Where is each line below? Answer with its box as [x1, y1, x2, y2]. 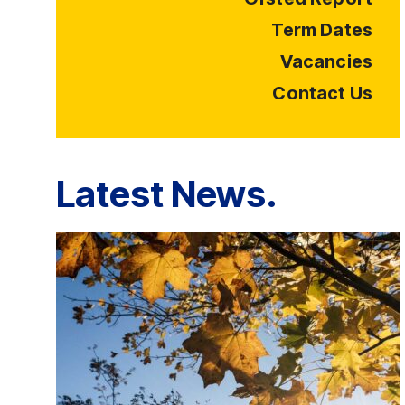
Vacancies [279, 51, 372, 72]
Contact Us [272, 82, 372, 104]
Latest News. [56, 172, 278, 216]
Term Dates [271, 19, 372, 41]
